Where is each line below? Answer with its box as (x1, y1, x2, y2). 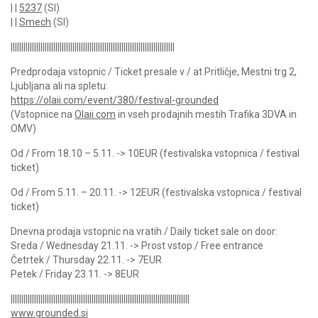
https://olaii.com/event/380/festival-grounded (11, 94, 219, 106)
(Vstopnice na (11, 108, 75, 120)
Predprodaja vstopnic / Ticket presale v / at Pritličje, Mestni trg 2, (11, 65, 297, 77)
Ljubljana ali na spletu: (11, 79, 108, 92)
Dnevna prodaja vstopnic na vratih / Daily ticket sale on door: (11, 225, 278, 237)
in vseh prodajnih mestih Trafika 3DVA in (116, 108, 297, 120)
